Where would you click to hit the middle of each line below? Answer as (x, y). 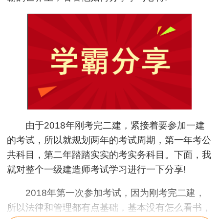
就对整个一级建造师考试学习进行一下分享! (97, 170)
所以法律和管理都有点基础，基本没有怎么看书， (109, 208)
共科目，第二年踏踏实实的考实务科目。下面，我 (109, 155)
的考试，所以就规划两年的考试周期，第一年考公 (109, 140)
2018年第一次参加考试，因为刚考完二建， (106, 193)
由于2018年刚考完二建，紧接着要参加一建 (106, 126)
